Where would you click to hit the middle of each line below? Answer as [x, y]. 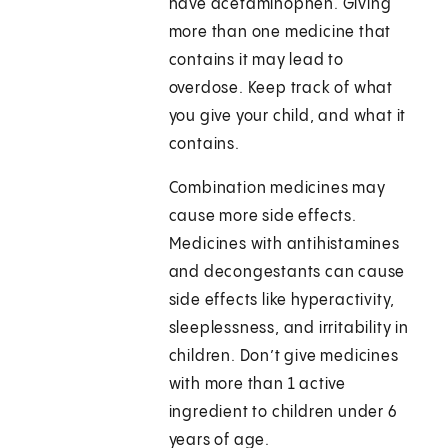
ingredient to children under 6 [283, 413]
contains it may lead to [256, 61]
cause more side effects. [262, 217]
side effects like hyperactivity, [282, 301]
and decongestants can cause [287, 273]
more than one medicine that [280, 33]
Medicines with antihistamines [284, 245]
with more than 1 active [257, 385]
